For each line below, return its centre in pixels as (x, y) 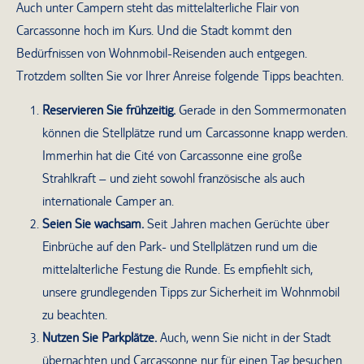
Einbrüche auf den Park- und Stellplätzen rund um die (180, 246)
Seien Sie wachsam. (93, 223)
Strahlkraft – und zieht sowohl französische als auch (173, 178)
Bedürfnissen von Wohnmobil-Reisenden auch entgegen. (162, 53)
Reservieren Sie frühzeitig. (109, 110)
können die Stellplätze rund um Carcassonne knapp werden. (195, 132)
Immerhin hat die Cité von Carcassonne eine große (172, 155)
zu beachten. (75, 314)
